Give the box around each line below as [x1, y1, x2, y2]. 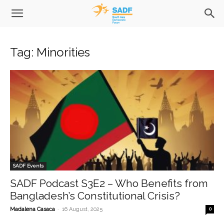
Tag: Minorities [10, 45, 90, 59]
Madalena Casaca [10, 206, 55, 213]
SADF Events [13, 163, 43, 169]
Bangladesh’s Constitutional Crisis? [10, 189, 180, 202]
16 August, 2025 [62, 206, 102, 213]
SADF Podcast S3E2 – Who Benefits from [10, 177, 208, 190]
